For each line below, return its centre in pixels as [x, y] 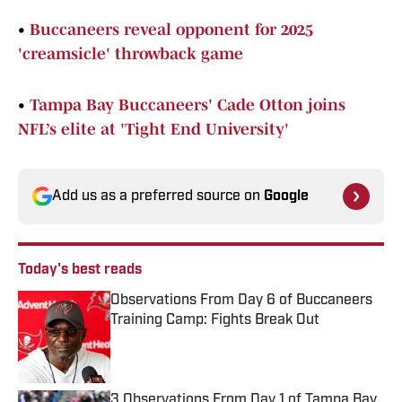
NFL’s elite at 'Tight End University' [153, 130]
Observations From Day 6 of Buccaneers [241, 301]
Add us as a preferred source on [158, 197]
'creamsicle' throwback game [131, 54]
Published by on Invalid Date [191, 338]
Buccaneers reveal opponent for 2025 [171, 30]
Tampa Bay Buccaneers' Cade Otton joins [188, 105]
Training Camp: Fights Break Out [215, 321]
